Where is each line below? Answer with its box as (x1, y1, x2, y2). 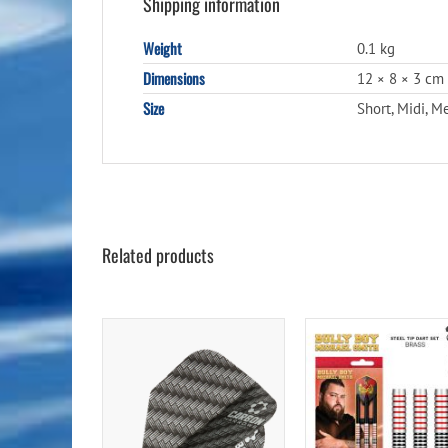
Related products (102, 241, 214, 268)
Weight (143, 36, 182, 59)
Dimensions (143, 66, 205, 89)
